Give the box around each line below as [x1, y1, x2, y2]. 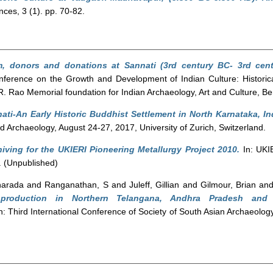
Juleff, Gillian [129, 180, 180, 190]
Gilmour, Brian [200, 180, 257, 190]
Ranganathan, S [44, 180, 108, 190]
